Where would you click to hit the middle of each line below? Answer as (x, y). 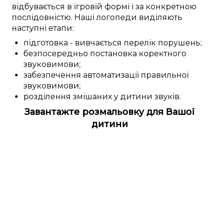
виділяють (160, 18)
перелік (140, 43)
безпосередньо (56, 54)
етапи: (60, 28)
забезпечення (52, 75)
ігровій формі (102, 7)
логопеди (117, 18)
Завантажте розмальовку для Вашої (109, 112)
